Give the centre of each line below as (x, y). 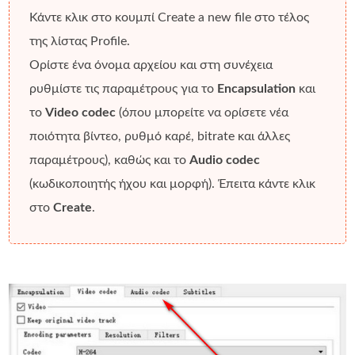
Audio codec (225, 160)
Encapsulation (257, 89)
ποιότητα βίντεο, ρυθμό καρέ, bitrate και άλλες (160, 137)
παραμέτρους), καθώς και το (110, 160)
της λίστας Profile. (80, 42)
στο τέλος (281, 18)
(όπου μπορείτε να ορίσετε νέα (202, 113)
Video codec (81, 113)
